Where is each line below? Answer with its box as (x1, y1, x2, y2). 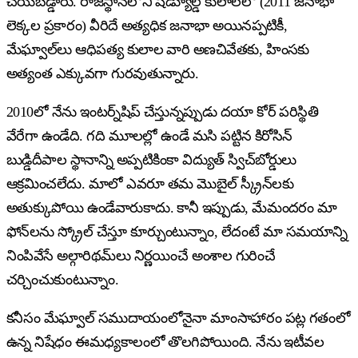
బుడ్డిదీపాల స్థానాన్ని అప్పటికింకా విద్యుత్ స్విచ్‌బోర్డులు (6, 151, 296, 168)
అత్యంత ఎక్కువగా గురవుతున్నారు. (6, 65, 199, 82)
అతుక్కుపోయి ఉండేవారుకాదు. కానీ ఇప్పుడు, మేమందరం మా (6, 199, 337, 216)
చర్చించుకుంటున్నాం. (6, 271, 119, 288)
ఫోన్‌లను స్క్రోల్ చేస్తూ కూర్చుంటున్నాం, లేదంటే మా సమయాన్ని (6, 223, 348, 240)
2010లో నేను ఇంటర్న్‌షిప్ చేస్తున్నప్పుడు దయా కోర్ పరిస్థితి (6, 103, 319, 120)
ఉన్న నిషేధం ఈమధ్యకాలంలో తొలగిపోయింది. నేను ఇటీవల (6, 333, 324, 350)
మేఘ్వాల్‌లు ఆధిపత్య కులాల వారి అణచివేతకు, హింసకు (6, 41, 309, 58)
